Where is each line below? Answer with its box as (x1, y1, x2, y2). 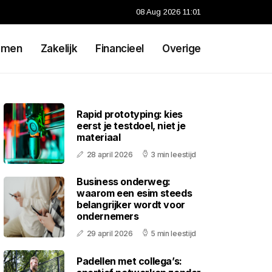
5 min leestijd (151, 229, 197, 238)
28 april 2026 (86, 149, 133, 159)
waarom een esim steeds (76, 187, 192, 199)
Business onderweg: (76, 175, 171, 188)
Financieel (95, 42, 144, 55)
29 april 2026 (86, 229, 133, 238)
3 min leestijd (151, 149, 197, 159)
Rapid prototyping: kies (76, 107, 183, 120)
